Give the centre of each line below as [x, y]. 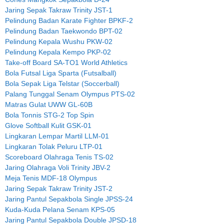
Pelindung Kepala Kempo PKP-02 [58, 52]
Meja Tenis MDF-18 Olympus [51, 178]
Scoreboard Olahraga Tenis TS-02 [59, 157]
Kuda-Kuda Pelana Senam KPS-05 [60, 209]
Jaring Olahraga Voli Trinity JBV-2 [58, 167]
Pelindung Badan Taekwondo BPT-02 [64, 31]
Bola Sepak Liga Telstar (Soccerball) [62, 83]
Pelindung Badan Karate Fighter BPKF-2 [69, 20]
